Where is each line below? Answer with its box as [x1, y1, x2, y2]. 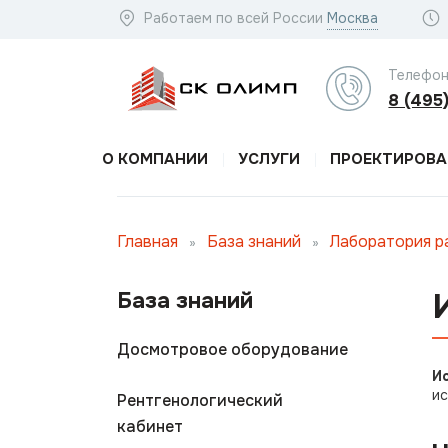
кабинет [117, 416, 183, 437]
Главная [117, 231, 178, 252]
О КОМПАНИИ [102, 149, 208, 169]
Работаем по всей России [144, 9, 323, 27]
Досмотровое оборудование [117, 339, 348, 360]
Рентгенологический [117, 390, 283, 411]
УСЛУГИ [238, 149, 301, 169]
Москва [327, 9, 378, 27]
